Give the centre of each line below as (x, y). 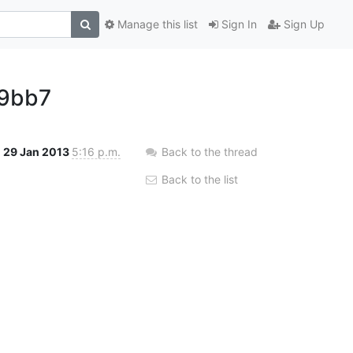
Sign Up (303, 24)
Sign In (238, 24)
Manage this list (156, 24)
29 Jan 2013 (37, 151)
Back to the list (198, 179)
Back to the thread (210, 151)
